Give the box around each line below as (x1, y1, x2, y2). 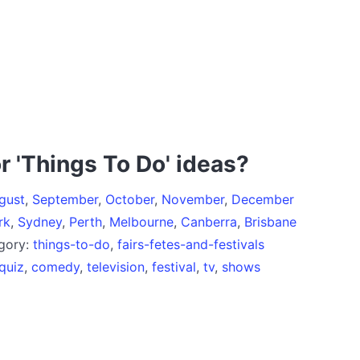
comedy (31, 258, 80, 275)
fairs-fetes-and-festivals (117, 235, 264, 252)
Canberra (181, 213, 237, 230)
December (231, 190, 294, 207)
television (87, 258, 145, 275)
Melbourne (109, 213, 174, 230)
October (105, 190, 154, 207)
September (32, 190, 98, 207)
